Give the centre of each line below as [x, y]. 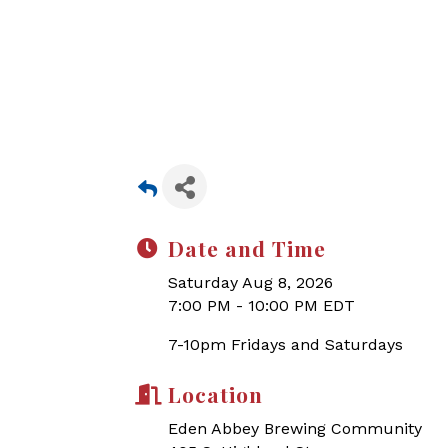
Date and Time [247, 248]
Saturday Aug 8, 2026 [250, 282]
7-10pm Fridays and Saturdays [285, 344]
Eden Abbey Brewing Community [295, 428]
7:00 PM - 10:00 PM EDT [261, 305]
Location [215, 394]
